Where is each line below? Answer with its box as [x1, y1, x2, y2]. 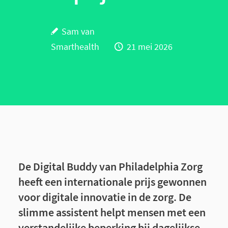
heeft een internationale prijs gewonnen [18, 175, 207, 189]
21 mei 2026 [127, 41, 173, 53]
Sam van [62, 25, 95, 38]
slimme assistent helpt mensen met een [18, 205, 206, 219]
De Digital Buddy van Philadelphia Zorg [18, 159, 203, 174]
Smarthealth [51, 41, 99, 53]
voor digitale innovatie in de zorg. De [18, 190, 191, 204]
